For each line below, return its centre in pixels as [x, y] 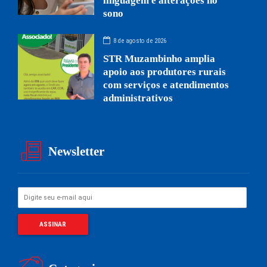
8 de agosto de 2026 [140, 41]
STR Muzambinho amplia [159, 58]
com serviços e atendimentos [166, 85]
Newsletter [77, 152]
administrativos [138, 98]
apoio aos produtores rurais [165, 72]
